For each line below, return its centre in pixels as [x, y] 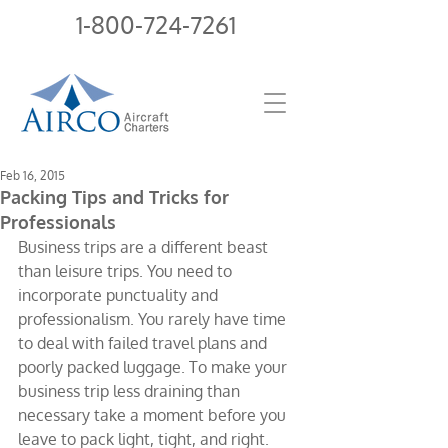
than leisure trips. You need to [127, 271]
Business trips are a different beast [145, 247]
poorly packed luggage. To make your [154, 367]
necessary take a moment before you [154, 415]
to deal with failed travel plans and [144, 343]
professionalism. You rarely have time [154, 319]
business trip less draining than [131, 391]
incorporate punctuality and [120, 295]
